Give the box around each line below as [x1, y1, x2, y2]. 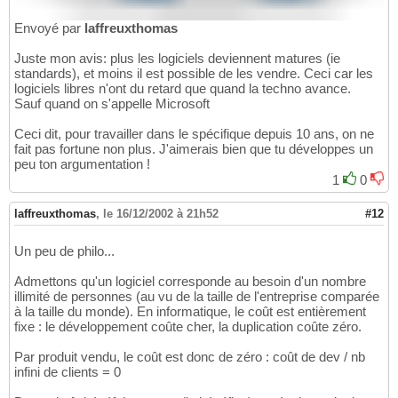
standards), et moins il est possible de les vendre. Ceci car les [14, 65, 373, 81]
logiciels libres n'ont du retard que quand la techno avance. [14, 80, 351, 96]
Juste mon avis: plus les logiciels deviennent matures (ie [14, 50, 340, 66]
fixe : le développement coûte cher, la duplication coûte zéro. [14, 318, 362, 334]
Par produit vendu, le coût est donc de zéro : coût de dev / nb [14, 348, 365, 364]
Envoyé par [14, 20, 84, 36]
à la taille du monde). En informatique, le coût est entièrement [14, 303, 366, 319]
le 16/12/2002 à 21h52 [103, 206, 219, 220]
